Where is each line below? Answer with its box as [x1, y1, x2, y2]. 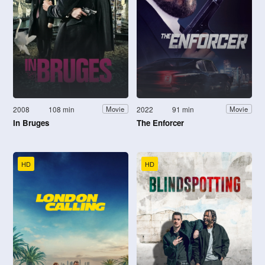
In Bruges [13, 117, 49, 128]
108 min [49, 104, 75, 114]
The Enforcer [137, 117, 184, 128]
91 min [172, 104, 195, 114]
